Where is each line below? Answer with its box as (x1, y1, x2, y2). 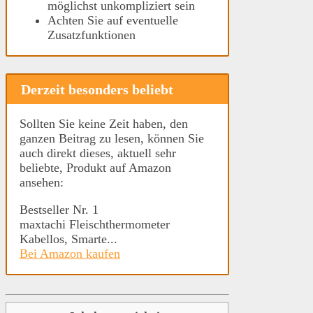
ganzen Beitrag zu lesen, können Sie (20, 131, 204, 146)
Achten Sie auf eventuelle (48, 13, 178, 27)
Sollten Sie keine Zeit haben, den (20, 117, 188, 131)
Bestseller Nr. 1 (20, 203, 99, 217)
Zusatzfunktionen (48, 27, 136, 42)
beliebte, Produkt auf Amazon (20, 161, 171, 175)
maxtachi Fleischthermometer (20, 217, 170, 232)
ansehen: (20, 175, 64, 190)
